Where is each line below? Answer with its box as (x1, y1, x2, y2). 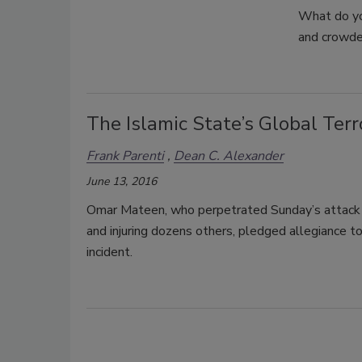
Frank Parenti (86, 147, 164, 166)
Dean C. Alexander (174, 147, 284, 166)
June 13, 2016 (86, 173, 157, 189)
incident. (86, 242, 133, 261)
